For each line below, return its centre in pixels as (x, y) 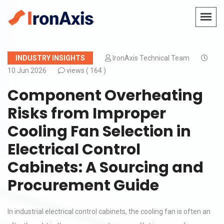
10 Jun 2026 (28, 70)
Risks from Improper (87, 113)
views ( (77, 70)
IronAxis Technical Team (152, 58)
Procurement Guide (83, 185)
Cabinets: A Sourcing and (105, 167)
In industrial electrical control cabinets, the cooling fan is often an (109, 211)
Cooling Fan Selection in (99, 131)
